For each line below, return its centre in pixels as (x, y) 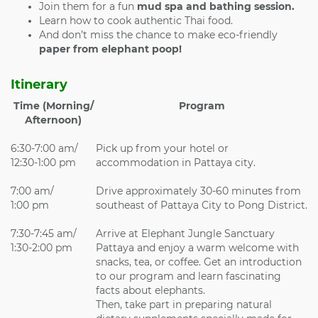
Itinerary (41, 84)
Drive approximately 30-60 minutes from (198, 191)
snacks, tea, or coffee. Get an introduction (199, 262)
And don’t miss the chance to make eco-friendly (158, 34)
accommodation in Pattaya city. (176, 162)
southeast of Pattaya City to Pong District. (202, 205)
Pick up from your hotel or (162, 148)
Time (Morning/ (53, 105)
